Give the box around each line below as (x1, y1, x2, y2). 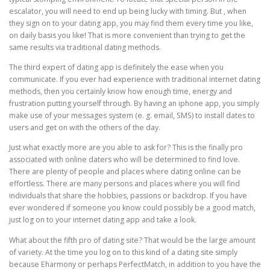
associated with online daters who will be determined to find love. (9, 154, 240, 165)
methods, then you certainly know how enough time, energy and (9, 86, 232, 97)
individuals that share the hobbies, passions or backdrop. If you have (9, 190, 247, 201)
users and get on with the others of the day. (9, 122, 160, 133)
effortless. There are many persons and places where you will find (9, 178, 240, 189)
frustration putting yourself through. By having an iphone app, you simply (9, 98, 259, 109)
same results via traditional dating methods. (9, 42, 161, 53)
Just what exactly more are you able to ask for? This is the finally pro (9, 142, 243, 153)
